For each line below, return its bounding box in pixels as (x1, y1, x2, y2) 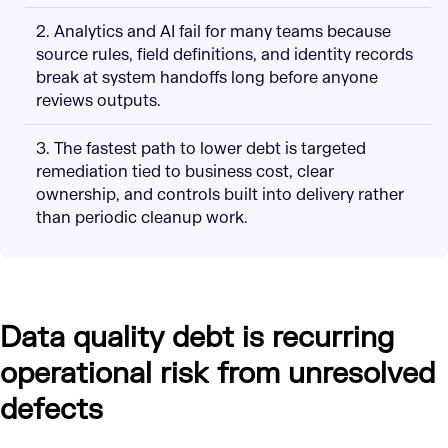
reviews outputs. (35, 90, 161, 112)
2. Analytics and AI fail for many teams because (35, 21, 391, 43)
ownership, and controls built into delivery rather (35, 184, 404, 206)
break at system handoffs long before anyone (35, 67, 378, 89)
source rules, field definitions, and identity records (35, 44, 413, 66)
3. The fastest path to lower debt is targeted (35, 138, 366, 160)
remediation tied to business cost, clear (35, 161, 334, 183)
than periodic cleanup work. (35, 207, 248, 229)
